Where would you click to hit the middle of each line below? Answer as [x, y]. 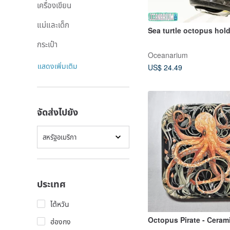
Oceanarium [168, 55]
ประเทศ [51, 184]
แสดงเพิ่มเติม [57, 66]
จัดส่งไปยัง [57, 112]
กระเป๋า [47, 44]
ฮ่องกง [61, 221]
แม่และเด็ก [53, 24]
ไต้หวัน [60, 204]
